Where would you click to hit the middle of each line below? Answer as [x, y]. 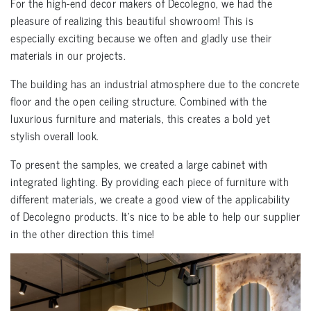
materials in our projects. [68, 55]
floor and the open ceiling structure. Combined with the [139, 101]
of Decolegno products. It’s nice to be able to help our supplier [155, 216]
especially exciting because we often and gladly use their [141, 38]
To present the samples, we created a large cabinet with [139, 164]
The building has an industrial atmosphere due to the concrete [155, 84]
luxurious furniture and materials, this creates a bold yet [140, 118]
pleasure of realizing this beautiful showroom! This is [132, 20]
